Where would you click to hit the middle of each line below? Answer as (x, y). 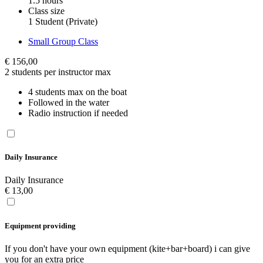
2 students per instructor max (58, 72)
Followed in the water (69, 103)
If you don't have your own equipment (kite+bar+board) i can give (127, 248)
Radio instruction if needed (78, 113)
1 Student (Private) (63, 22)
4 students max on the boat (77, 92)
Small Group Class (63, 42)
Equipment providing (40, 225)
